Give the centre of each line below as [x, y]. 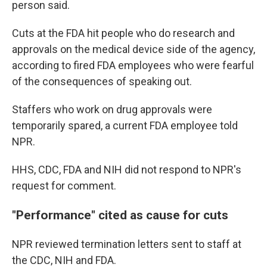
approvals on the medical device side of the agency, [133, 49]
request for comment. [64, 186]
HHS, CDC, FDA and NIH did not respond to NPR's [127, 170]
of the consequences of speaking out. [102, 81]
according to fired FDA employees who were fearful [133, 65]
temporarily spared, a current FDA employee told [125, 125]
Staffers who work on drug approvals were [112, 109]
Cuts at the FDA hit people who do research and [123, 33]
